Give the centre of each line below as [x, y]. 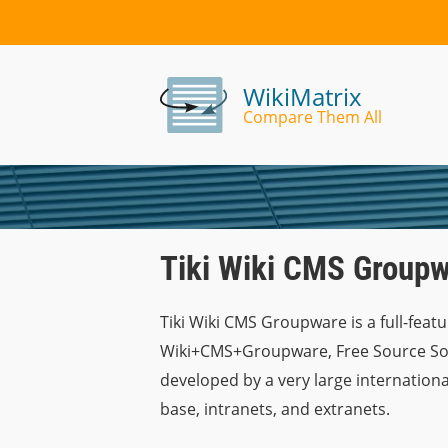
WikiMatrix [302, 96]
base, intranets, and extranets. [275, 409]
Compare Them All [312, 117]
